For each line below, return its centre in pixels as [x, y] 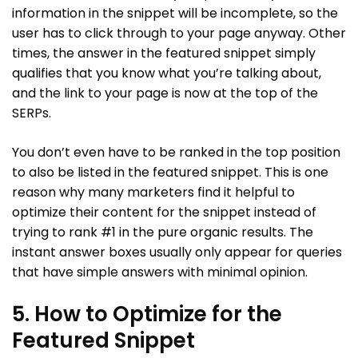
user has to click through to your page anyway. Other [179, 33]
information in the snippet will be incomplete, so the [175, 13]
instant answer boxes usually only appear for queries [177, 252]
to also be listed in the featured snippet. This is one [170, 172]
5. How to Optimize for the [147, 314]
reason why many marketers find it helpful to [153, 192]
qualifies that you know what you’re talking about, [167, 73]
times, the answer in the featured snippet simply [164, 53]
